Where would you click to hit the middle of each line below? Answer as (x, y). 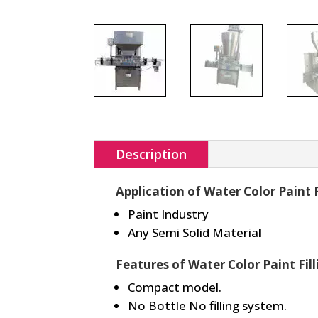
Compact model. (175, 287)
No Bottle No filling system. (207, 305)
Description (151, 154)
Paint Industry (168, 214)
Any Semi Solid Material (194, 232)
